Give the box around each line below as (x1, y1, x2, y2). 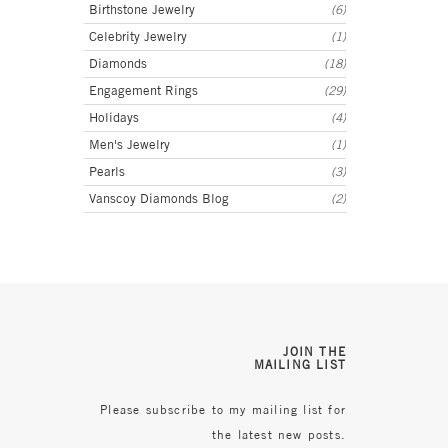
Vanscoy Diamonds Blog (88, 191, 229, 207)
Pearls (88, 164, 125, 180)
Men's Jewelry (88, 137, 170, 153)
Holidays (88, 110, 139, 126)
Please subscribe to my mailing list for (100, 402, 346, 418)
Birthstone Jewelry (88, 2, 195, 18)
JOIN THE (283, 344, 346, 360)
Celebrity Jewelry (88, 29, 187, 45)
